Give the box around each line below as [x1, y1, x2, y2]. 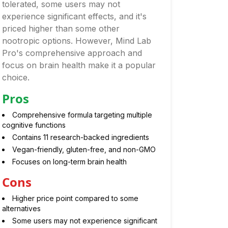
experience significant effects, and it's [2, 11, 147, 21]
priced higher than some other [2, 23, 120, 34]
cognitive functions [2, 121, 66, 129]
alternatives [2, 204, 41, 213]
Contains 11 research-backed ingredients [12, 133, 149, 141]
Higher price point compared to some [12, 194, 138, 203]
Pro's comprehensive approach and [2, 48, 142, 58]
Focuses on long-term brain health [12, 157, 127, 166]
